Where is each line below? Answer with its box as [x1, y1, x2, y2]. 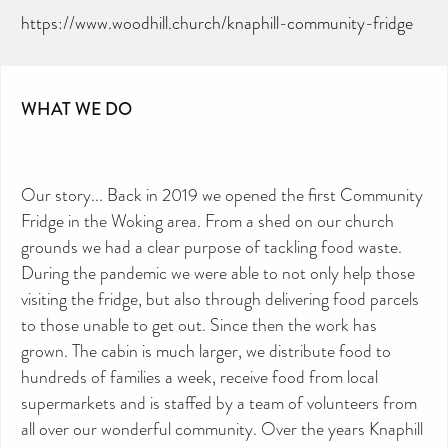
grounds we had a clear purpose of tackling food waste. [21, 234, 402, 259]
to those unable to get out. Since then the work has [21, 312, 377, 337]
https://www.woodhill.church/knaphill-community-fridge [21, 10, 413, 35]
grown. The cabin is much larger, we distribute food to [21, 338, 391, 363]
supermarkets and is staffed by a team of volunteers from [21, 390, 417, 415]
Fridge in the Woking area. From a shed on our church [21, 208, 394, 233]
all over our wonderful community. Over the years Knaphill [21, 416, 423, 441]
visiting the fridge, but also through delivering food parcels [21, 286, 419, 311]
